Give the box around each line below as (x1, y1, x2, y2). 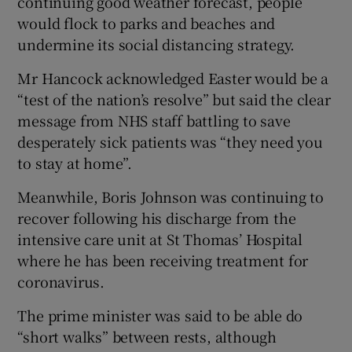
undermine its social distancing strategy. (17, 33, 295, 54)
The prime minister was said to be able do (17, 304, 303, 325)
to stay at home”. (17, 152, 133, 173)
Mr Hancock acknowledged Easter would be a (17, 67, 329, 88)
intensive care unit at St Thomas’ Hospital (17, 228, 303, 249)
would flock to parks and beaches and (17, 12, 276, 33)
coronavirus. (17, 270, 105, 291)
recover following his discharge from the (17, 207, 296, 228)
